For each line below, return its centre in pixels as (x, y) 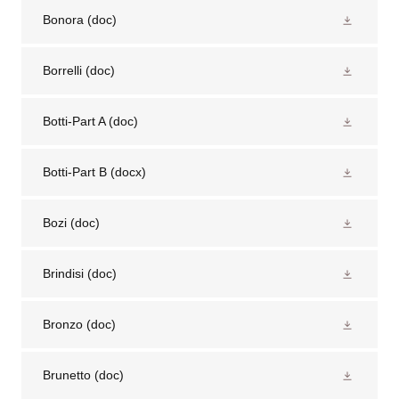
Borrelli (62, 70)
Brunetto (67, 375)
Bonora (63, 20)
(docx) (126, 172)
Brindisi (63, 273)
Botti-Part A (74, 121)
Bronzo (63, 324)
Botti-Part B (75, 172)
